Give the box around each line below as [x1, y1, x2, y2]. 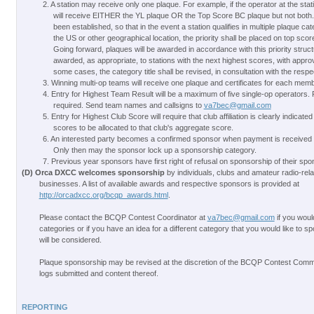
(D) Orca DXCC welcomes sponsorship [21, 168, 167, 177]
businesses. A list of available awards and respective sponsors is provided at [39, 179, 299, 188]
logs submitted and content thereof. [39, 269, 158, 278]
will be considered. [39, 235, 102, 244]
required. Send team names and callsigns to [53, 101, 204, 109]
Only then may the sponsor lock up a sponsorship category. [53, 146, 257, 154]
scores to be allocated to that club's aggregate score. [53, 123, 233, 132]
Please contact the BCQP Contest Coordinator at [39, 213, 207, 221]
